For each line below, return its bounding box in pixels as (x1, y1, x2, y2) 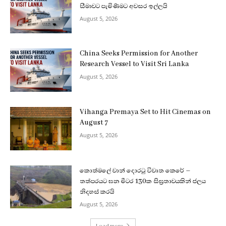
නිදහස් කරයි (80, 187, 115, 196)
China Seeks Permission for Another (80, 49, 198, 59)
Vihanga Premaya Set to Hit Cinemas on (80, 107, 211, 117)
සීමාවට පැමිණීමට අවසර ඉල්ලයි (80, 1, 167, 11)
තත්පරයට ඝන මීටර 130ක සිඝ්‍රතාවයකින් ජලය (80, 176, 206, 186)
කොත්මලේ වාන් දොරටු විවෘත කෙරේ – (80, 165, 191, 175)
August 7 (80, 118, 108, 128)
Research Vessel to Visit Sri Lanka (80, 60, 190, 69)
